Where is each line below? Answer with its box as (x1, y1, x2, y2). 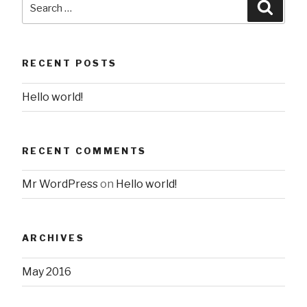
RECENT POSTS (22, 58, 117, 69)
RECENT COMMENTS (22, 145, 147, 156)
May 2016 (22, 265, 71, 278)
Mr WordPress (22, 177, 98, 191)
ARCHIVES (22, 232, 84, 244)
